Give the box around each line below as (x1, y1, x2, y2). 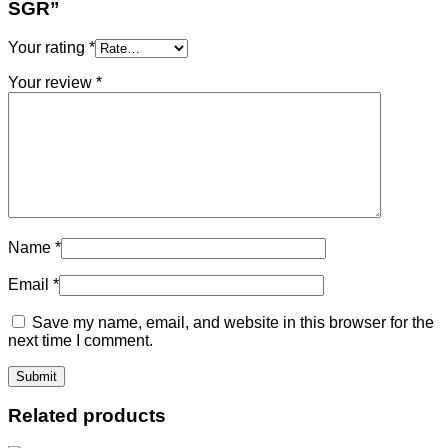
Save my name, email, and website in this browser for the (32, 313, 434, 331)
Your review (8, 73, 96, 91)
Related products (8, 405, 166, 427)
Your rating (8, 38, 89, 56)
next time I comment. (8, 331, 153, 349)
